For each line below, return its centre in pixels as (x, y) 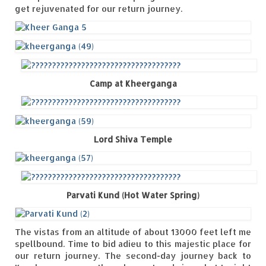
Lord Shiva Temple (133, 140)
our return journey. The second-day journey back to (133, 256)
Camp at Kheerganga (133, 84)
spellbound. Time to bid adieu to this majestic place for (133, 244)
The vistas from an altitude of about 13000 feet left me (133, 232)
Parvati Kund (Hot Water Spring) (133, 195)
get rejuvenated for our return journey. (99, 9)
